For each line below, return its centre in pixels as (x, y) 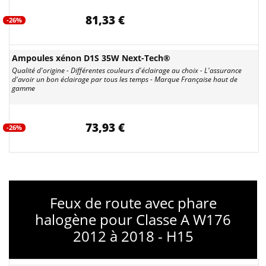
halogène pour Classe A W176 (133, 219)
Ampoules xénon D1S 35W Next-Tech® (91, 58)
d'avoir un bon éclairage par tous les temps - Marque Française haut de (125, 79)
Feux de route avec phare (133, 203)
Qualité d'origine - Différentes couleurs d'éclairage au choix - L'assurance (127, 70)
